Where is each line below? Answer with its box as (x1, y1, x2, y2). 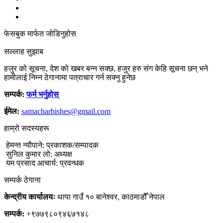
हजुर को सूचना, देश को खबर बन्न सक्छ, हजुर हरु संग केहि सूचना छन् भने (4, 64, 208, 73)
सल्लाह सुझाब (4, 47, 43, 56)
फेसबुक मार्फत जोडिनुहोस (4, 29, 76, 38)
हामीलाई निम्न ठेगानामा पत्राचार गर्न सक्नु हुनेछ (4, 73, 135, 82)
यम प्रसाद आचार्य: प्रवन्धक (4, 159, 84, 168)
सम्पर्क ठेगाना (4, 176, 41, 185)
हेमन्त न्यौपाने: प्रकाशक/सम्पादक (4, 141, 99, 150)
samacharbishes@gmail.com (21, 107, 111, 116)
